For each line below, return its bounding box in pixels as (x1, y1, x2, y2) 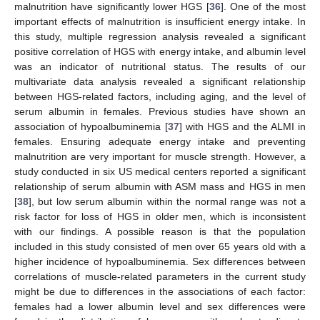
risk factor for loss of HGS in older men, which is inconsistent (14, 210, 306, 222)
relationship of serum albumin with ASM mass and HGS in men (14, 180, 306, 192)
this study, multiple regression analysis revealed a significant (14, 30, 306, 42)
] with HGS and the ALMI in (179, 120, 306, 132)
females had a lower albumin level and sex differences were (14, 300, 306, 312)
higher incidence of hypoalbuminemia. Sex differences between (14, 255, 306, 267)
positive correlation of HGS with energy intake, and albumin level (14, 45, 306, 57)
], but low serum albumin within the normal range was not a (29, 195, 306, 207)
